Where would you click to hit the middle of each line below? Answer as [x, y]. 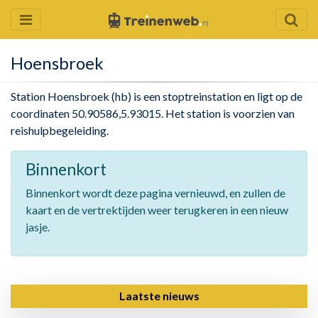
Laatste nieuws [159, 296]
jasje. [38, 227]
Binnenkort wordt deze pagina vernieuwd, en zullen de [155, 193]
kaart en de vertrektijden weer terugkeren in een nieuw [157, 210]
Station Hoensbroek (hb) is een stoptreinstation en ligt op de [157, 96]
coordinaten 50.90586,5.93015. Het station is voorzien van [153, 113]
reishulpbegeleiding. [60, 130]
